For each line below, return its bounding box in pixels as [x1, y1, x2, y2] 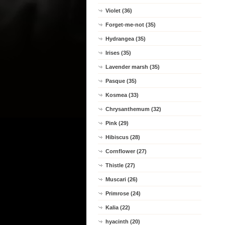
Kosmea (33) [105, 92, 139, 98]
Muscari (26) [105, 176, 138, 182]
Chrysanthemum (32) [105, 106, 161, 112]
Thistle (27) [105, 162, 135, 168]
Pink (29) [105, 120, 129, 126]
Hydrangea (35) [105, 36, 146, 42]
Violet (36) [105, 8, 132, 14]
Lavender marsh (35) [105, 64, 160, 70]
